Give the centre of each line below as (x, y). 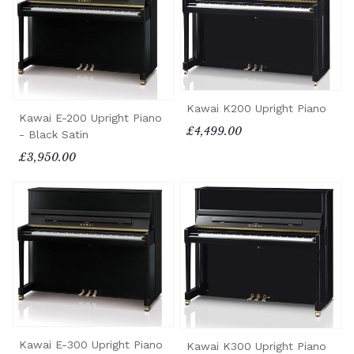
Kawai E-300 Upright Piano (91, 344)
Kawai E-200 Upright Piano (90, 117)
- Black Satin (54, 134)
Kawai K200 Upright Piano (256, 108)
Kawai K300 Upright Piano (256, 346)
